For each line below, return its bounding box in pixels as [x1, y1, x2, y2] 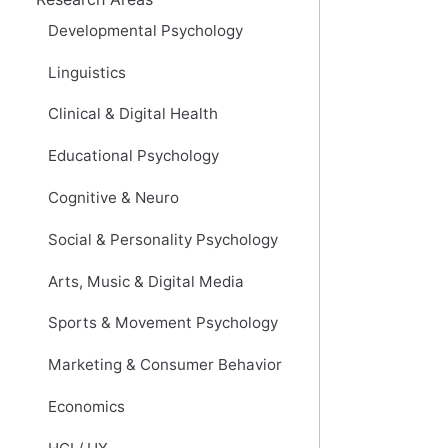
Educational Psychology [48, 146, 219, 166]
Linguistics [48, 62, 126, 82]
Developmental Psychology [48, 20, 243, 40]
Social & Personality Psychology [48, 229, 278, 249]
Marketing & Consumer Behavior [48, 355, 282, 375]
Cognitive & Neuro [48, 188, 179, 208]
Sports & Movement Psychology [48, 313, 278, 333]
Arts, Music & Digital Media [48, 271, 244, 291]
